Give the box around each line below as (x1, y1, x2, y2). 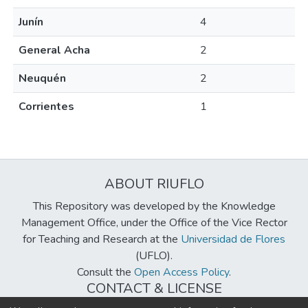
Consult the (77, 265, 134, 280)
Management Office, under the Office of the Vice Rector (21, 215, 287, 230)
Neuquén (19, 71, 66, 86)
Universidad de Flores (181, 232, 285, 247)
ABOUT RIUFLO (104, 175, 204, 193)
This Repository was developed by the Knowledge (32, 199, 276, 214)
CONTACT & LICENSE (86, 279, 222, 298)
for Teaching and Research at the (23, 232, 181, 247)
